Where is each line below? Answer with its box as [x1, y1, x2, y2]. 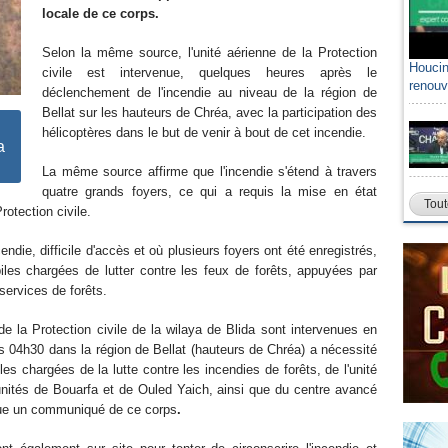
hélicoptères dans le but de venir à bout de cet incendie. [42, 125, 370, 140]
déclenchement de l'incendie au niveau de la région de [42, 85, 377, 100]
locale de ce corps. [42, 6, 163, 21]
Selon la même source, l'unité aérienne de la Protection [42, 45, 377, 60]
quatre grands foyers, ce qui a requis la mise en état [42, 184, 377, 199]
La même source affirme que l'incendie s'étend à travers [42, 164, 377, 179]
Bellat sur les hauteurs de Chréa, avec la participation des [42, 105, 377, 120]
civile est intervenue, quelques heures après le [42, 65, 377, 80]
